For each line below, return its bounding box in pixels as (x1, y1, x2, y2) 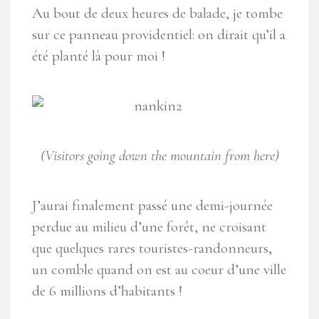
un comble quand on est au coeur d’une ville (32, 261, 286, 278)
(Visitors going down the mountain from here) (40, 147, 279, 164)
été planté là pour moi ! (32, 47, 165, 65)
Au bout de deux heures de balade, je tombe (32, 4, 283, 22)
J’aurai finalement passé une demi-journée (32, 197, 273, 214)
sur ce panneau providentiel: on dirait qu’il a (32, 26, 286, 43)
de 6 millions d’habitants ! (32, 282, 182, 300)
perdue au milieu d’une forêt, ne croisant (32, 218, 266, 236)
